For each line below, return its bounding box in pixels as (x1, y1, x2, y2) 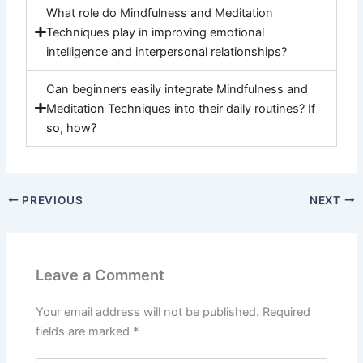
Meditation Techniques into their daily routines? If (45, 100, 315, 116)
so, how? (45, 120, 96, 135)
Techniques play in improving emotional (45, 24, 264, 40)
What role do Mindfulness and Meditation (45, 5, 273, 20)
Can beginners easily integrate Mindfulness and (45, 81, 308, 96)
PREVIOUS (19, 193, 83, 207)
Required (263, 304, 311, 319)
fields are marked (36, 323, 134, 339)
